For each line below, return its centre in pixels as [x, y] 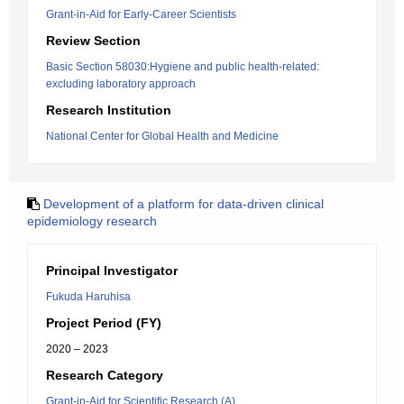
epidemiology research [92, 221]
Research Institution [109, 110]
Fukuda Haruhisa [88, 297]
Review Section [93, 41]
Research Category [105, 375]
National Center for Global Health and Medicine [162, 136]
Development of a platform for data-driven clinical [184, 204]
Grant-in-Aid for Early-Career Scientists [141, 14]
